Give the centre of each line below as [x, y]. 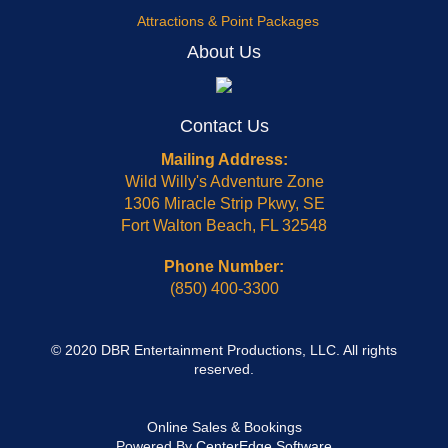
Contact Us [224, 126]
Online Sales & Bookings [224, 427]
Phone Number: [224, 266]
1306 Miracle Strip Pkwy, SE [224, 203]
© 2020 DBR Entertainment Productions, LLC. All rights [224, 350]
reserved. [224, 369]
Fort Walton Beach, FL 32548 [224, 225]
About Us [224, 52]
